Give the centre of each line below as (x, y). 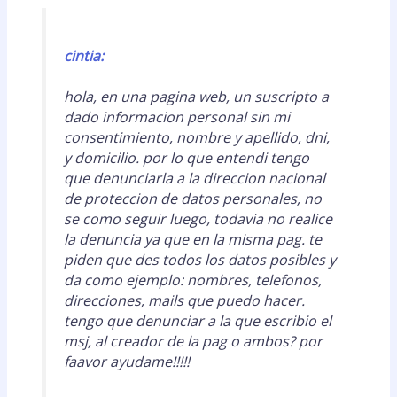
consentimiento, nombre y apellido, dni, (196, 138)
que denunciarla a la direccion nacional (194, 179)
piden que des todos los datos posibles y (199, 260)
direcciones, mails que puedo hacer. (184, 301)
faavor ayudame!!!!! (126, 362)
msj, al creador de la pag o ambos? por (193, 342)
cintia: (83, 56)
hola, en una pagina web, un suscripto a (196, 97)
